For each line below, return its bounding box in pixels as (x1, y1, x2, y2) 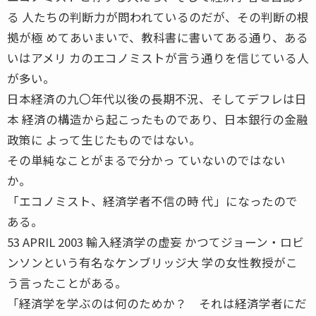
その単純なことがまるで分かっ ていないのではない (7, 151, 286, 169)
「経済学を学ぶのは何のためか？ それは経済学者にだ (7, 294, 307, 312)
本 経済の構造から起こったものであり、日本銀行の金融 (7, 110, 308, 128)
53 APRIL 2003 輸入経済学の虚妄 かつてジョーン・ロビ (7, 233, 304, 250)
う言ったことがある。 (7, 274, 127, 291)
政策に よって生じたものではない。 (7, 130, 201, 148)
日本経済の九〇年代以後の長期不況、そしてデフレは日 (7, 90, 307, 107)
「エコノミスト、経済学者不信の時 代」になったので (7, 192, 298, 209)
